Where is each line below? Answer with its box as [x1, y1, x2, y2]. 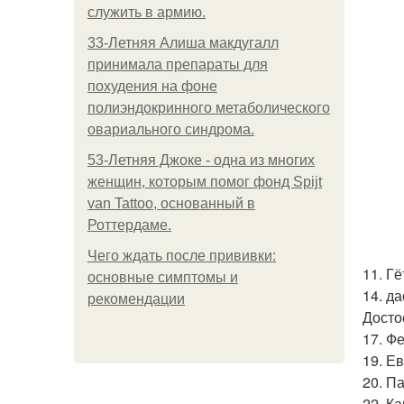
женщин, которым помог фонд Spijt [87, 174, 322, 189]
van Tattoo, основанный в [87, 196, 255, 211]
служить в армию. [87, 5, 206, 20]
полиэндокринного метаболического [87, 100, 330, 115]
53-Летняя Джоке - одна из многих [87, 152, 315, 168]
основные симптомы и [87, 270, 238, 285]
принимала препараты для [87, 57, 268, 72]
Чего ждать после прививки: [87, 248, 276, 263]
